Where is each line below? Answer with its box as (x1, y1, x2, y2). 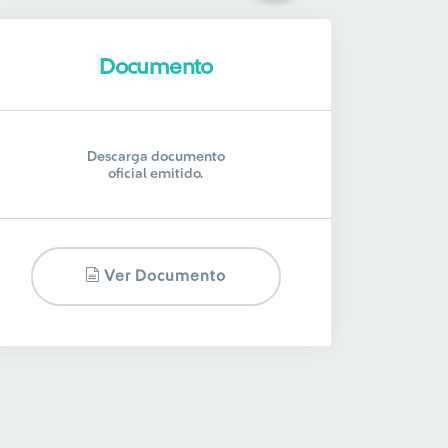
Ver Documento (100, 269, 227, 284)
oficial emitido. (108, 167, 204, 181)
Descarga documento (86, 150, 225, 164)
